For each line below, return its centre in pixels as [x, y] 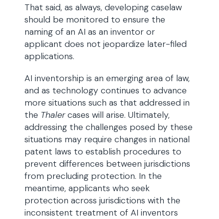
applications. [49, 56]
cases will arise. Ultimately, [117, 115]
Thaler [53, 115]
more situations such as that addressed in [107, 103]
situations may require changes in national [107, 139]
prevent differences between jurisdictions [107, 164]
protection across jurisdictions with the [102, 200]
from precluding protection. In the [93, 176]
